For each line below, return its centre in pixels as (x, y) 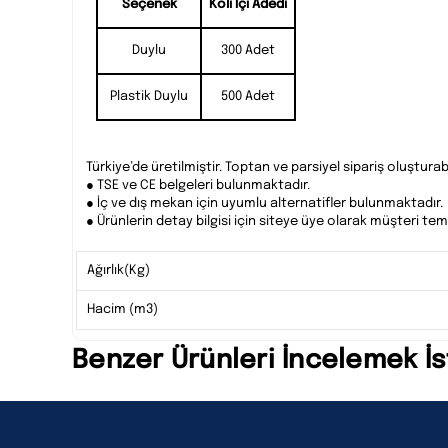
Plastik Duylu (149, 97)
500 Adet (248, 97)
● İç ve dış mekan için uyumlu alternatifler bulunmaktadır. (264, 204)
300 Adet (248, 51)
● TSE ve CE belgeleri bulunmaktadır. (198, 186)
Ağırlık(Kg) (118, 271)
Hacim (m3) (122, 310)
